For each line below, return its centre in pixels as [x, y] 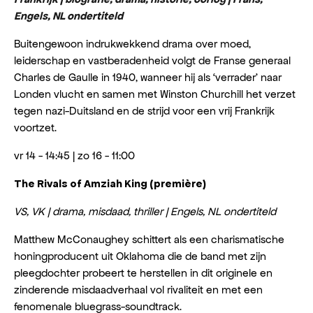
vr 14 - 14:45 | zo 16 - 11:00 [74, 155]
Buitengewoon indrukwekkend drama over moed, [132, 44]
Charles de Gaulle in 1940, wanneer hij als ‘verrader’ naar [148, 77]
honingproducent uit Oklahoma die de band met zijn [140, 256]
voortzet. [35, 128]
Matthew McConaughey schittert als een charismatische [149, 239]
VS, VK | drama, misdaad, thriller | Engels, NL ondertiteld [145, 211]
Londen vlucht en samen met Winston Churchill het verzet [155, 94]
